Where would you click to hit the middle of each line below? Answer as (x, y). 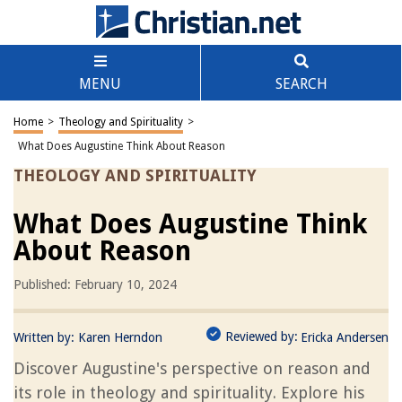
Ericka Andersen (345, 337)
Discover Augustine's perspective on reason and (192, 368)
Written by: (46, 337)
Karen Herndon (120, 337)
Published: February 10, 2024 (95, 284)
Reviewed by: (262, 336)
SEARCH (301, 84)
